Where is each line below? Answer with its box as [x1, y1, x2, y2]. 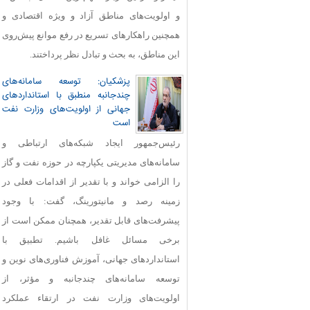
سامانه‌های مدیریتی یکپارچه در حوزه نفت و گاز [2, 157, 180, 167]
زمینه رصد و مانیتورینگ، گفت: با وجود [2, 196, 180, 206]
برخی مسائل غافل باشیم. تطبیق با [2, 235, 180, 245]
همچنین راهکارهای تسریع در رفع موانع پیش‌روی [2, 30, 180, 40]
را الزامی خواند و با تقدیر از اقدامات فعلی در [2, 176, 180, 187]
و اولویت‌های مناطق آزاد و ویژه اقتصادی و [2, 10, 180, 21]
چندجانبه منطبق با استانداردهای [2, 89, 130, 102]
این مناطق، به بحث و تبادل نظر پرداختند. [30, 49, 180, 60]
